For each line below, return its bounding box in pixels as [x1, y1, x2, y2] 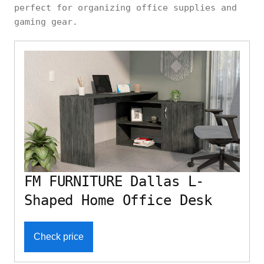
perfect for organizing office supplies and [14, 2, 237, 13]
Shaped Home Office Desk [24, 192, 213, 209]
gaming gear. [14, 16, 78, 27]
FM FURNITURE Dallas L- [24, 173, 204, 190]
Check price [34, 231, 84, 242]
